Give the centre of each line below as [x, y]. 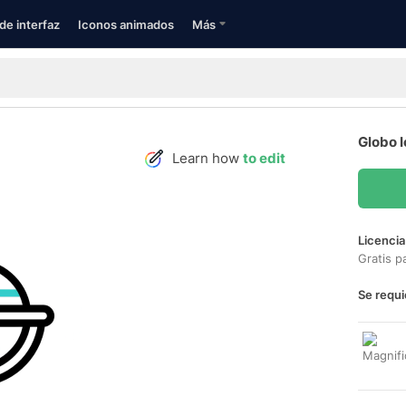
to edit [264, 158]
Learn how [208, 158]
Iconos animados [126, 24]
